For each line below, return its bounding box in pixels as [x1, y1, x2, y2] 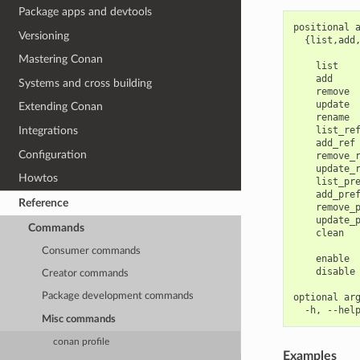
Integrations [18, 125, 79, 137]
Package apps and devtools [18, 5, 153, 18]
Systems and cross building [18, 76, 153, 89]
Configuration [18, 148, 88, 161]
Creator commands [42, 268, 129, 280]
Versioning [18, 29, 70, 42]
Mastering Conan [18, 53, 104, 66]
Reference [18, 196, 69, 209]
